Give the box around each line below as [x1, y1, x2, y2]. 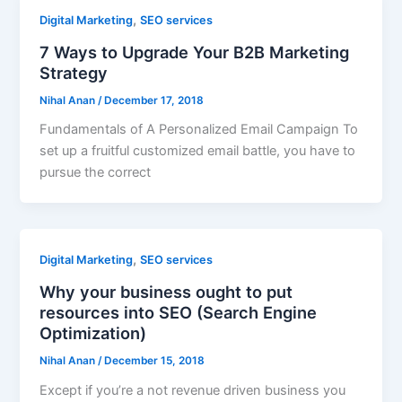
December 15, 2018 [104, 354, 205, 367]
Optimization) [39, 322, 147, 343]
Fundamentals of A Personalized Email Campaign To [39, 121, 359, 138]
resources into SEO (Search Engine [39, 301, 318, 322]
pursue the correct [39, 164, 152, 181]
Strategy [39, 62, 109, 83]
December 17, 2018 [104, 93, 205, 107]
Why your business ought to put [39, 281, 293, 301]
